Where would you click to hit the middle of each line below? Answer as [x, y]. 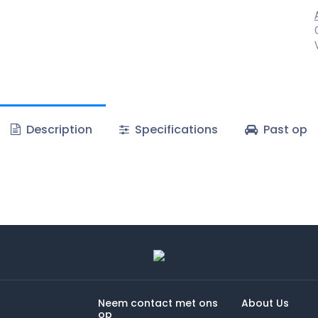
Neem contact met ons [158, 303]
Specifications [175, 130]
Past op [284, 130]
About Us [265, 303]
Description [57, 130]
